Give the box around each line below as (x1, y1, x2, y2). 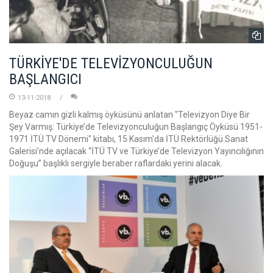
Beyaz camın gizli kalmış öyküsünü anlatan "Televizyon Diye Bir (9, 110, 250, 120)
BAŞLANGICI (9, 71, 82, 88)
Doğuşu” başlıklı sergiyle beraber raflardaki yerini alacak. (9, 158, 222, 169)
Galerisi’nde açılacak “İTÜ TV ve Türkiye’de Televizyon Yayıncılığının (9, 146, 264, 157)
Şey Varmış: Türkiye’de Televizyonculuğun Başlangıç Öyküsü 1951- (9, 122, 263, 132)
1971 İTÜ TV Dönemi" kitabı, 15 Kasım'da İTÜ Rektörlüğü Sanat (9, 134, 248, 144)
